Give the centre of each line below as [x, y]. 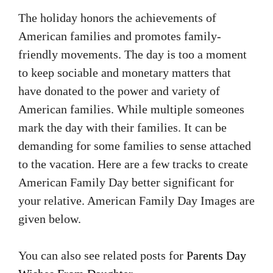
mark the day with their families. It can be [122, 128]
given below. [50, 219]
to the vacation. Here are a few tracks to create [133, 164]
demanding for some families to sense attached [135, 146]
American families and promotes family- [120, 36]
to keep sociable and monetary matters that [125, 73]
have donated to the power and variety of [119, 91]
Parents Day [216, 256]
